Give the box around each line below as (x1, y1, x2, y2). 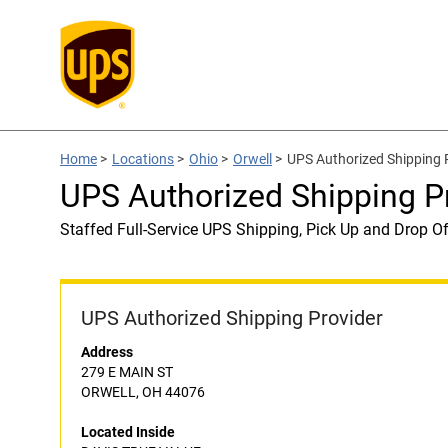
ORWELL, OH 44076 (81, 384, 205, 400)
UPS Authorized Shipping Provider (81, 306, 383, 330)
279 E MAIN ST (81, 364, 173, 380)
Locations (112, 151, 174, 167)
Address (81, 344, 133, 360)
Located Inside (81, 424, 175, 440)
